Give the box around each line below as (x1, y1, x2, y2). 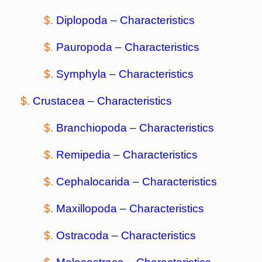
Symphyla (56, 68, 106, 80)
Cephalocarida (56, 175, 130, 188)
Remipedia (56, 149, 111, 161)
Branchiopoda (56, 122, 127, 134)
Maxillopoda (56, 202, 117, 215)
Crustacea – (33, 95, 94, 107)
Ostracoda (56, 229, 109, 242)
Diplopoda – (56, 14, 117, 26)
